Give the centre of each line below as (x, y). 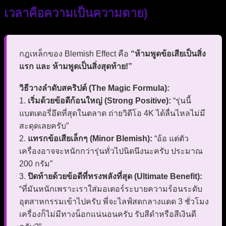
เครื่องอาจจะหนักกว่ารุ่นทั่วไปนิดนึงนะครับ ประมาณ (111, 151)
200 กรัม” (36, 163)
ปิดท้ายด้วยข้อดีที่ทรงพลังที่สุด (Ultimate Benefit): (115, 176)
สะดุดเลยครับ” (44, 126)
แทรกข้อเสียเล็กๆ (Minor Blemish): (90, 138)
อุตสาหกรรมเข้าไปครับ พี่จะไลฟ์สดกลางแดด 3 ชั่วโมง (114, 201)
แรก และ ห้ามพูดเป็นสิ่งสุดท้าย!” (76, 66)
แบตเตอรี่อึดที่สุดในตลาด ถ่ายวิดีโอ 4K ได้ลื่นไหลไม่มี (112, 113)
